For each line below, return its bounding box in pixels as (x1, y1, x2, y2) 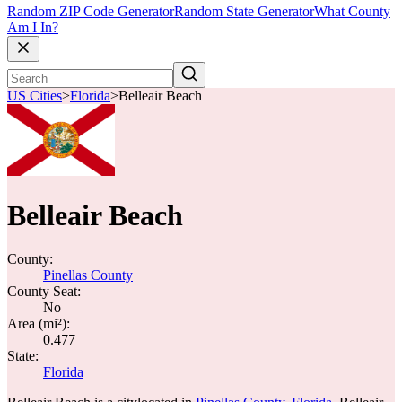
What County (314, 4, 390, 20)
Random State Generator (174, 4, 314, 20)
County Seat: (7, 284, 81, 299)
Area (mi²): (7, 316, 70, 331)
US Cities (7, 88, 62, 104)
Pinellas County (43, 267, 133, 283)
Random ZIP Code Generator (7, 4, 174, 20)
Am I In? (7, 20, 58, 36)
